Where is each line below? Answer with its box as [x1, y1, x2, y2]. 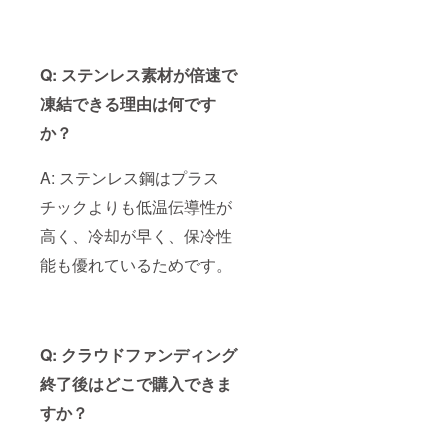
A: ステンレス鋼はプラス [40, 165, 219, 189]
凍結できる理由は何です [40, 91, 216, 115]
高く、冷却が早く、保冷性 [40, 223, 232, 247]
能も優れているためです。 [40, 252, 232, 276]
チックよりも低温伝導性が [40, 194, 232, 218]
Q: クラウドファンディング [40, 342, 237, 366]
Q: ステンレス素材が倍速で [40, 62, 237, 86]
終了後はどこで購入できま [40, 371, 232, 395]
